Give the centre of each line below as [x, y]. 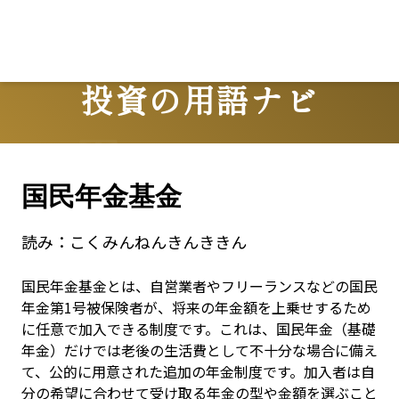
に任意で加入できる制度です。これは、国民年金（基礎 [199, 329]
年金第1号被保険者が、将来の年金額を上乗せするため [196, 307]
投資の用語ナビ [199, 98]
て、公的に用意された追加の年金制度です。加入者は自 [198, 371]
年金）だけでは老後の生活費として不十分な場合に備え [199, 350]
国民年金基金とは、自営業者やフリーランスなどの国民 [199, 286]
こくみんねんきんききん [158, 241]
